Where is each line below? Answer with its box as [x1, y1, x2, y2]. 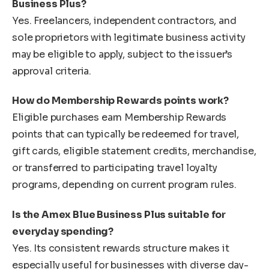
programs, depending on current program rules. [12, 178, 237, 192]
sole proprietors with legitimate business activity [12, 31, 246, 44]
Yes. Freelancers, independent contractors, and [12, 14, 237, 27]
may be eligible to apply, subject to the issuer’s [12, 47, 233, 61]
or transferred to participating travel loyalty [12, 162, 217, 175]
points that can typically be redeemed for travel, [12, 128, 240, 141]
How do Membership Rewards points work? [12, 94, 229, 107]
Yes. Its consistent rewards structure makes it [12, 241, 229, 255]
